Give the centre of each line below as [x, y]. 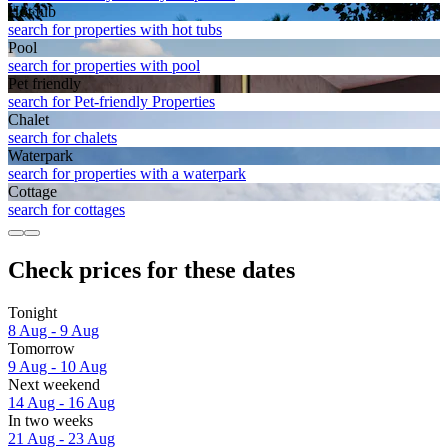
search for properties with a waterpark [127, 174]
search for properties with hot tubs [115, 30]
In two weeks [50, 421]
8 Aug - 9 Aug [53, 331]
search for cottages [66, 210]
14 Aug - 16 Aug [61, 403]
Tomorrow [41, 349]
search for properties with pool [104, 66]
